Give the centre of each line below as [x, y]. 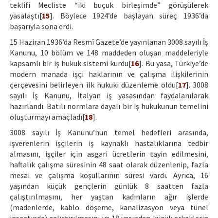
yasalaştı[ [26, 16]
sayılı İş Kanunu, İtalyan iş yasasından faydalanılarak [109, 96]
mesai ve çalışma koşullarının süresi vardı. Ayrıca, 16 [109, 175]
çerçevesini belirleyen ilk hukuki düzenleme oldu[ [94, 85]
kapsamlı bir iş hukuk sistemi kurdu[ [71, 64]
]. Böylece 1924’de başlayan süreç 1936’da [129, 16]
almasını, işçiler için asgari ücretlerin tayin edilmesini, [109, 154]
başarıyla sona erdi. [41, 27]
